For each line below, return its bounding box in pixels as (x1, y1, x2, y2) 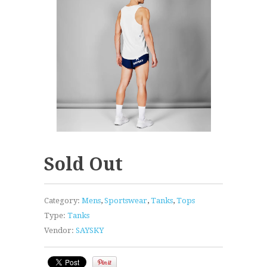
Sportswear (104, 196, 147, 206)
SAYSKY (76, 226, 104, 235)
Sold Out (44, 154, 123, 175)
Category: (44, 196, 80, 206)
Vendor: (44, 226, 74, 235)
